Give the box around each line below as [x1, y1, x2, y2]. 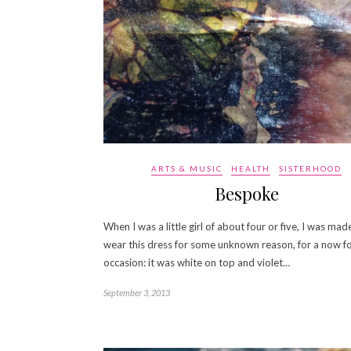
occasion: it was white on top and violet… [103, 255, 290, 269]
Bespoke [214, 181, 279, 205]
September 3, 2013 [103, 287, 170, 298]
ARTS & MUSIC [151, 163, 223, 173]
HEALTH [231, 163, 270, 173]
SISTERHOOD [279, 163, 342, 173]
